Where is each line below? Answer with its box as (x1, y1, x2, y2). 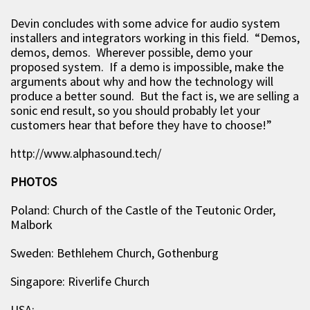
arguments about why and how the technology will (10, 73, 273, 90)
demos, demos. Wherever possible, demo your (10, 44, 253, 61)
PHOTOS (10, 174, 57, 190)
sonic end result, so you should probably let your (10, 102, 260, 119)
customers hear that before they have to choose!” (10, 117, 272, 134)
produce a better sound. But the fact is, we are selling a (10, 88, 299, 104)
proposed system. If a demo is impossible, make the (10, 59, 284, 75)
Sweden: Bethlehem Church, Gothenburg (10, 245, 219, 262)
